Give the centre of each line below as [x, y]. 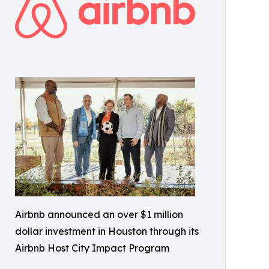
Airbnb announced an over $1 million [99, 214]
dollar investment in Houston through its [107, 231]
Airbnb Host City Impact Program [92, 248]
